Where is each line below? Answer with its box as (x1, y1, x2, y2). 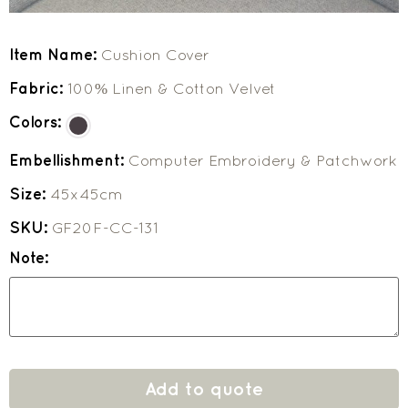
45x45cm (50, 184, 123, 203)
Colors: (9, 112, 66, 131)
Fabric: (9, 78, 67, 97)
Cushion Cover (101, 45, 209, 64)
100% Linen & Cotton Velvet (67, 78, 276, 97)
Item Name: (9, 45, 101, 64)
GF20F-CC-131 (52, 218, 158, 237)
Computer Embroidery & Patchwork (128, 150, 397, 169)
